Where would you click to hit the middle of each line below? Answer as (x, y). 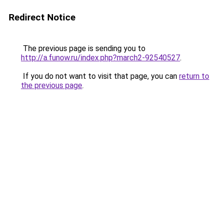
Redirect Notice (42, 17)
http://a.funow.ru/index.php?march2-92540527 (100, 58)
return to (194, 76)
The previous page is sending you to (83, 48)
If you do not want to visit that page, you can (100, 76)
